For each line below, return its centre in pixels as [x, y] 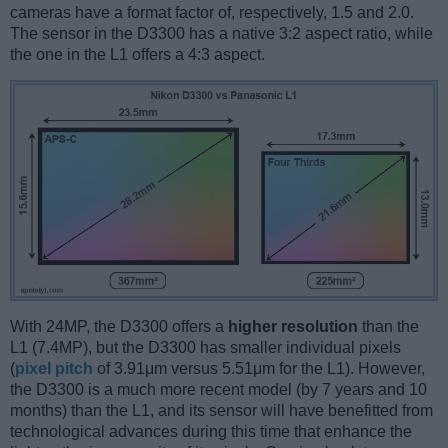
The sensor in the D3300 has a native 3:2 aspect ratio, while [221, 34]
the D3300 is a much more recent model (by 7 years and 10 [218, 390]
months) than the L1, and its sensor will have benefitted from [221, 411]
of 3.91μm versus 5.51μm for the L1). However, [259, 369]
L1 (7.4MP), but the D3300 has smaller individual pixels [205, 348]
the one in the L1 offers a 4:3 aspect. [137, 55]
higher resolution [293, 327]
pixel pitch [54, 369]
